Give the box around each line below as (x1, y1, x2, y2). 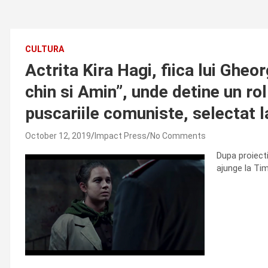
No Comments (150, 131, 206, 141)
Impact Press (95, 131, 147, 141)
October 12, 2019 (25, 131, 91, 141)
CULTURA (25, 44, 64, 54)
